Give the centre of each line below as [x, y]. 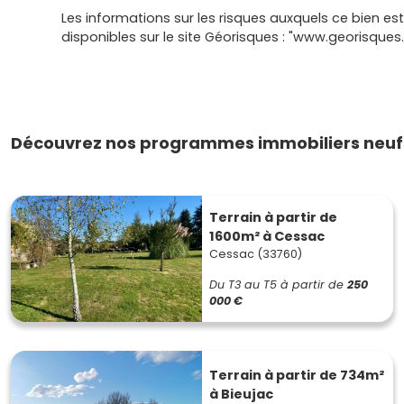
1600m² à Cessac [267, 236]
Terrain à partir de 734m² [297, 375]
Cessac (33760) [256, 254]
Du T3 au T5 [243, 285]
